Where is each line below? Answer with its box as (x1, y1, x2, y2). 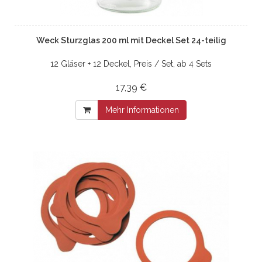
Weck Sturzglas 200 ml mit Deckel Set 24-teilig (36, 35, 226, 45)
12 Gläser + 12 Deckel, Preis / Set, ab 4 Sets (50, 58, 212, 68)
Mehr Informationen (105, 105, 179, 115)
